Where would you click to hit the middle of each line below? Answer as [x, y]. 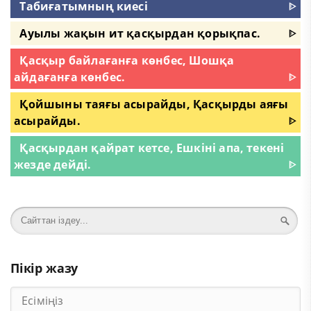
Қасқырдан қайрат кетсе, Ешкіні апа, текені [152, 148]
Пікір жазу [44, 268]
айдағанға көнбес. [70, 77]
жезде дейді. [53, 164]
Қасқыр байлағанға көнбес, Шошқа [127, 60]
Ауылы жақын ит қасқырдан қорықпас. [140, 33]
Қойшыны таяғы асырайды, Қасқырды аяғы [154, 104]
